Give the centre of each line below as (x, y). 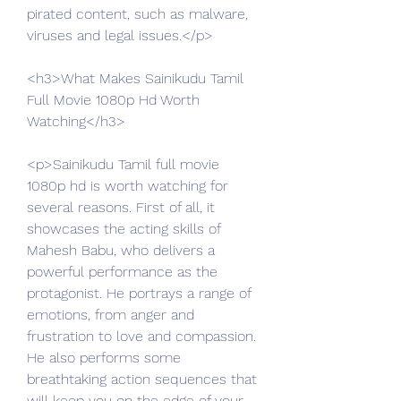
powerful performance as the (122, 272)
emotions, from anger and (111, 315)
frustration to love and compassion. (141, 336)
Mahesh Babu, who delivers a (121, 250)
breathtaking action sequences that (142, 379)
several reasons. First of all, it (121, 207)
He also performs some (104, 358)
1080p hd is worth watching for (128, 186)
